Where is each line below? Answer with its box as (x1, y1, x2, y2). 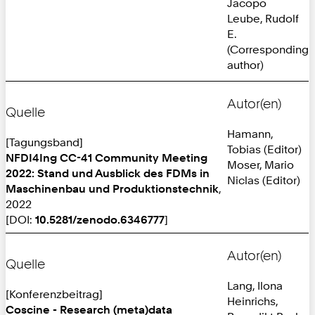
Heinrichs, (227, 293, 278, 308)
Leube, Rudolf (227, 11, 299, 25)
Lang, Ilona (227, 278, 283, 292)
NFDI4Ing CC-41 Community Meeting (6, 150, 207, 165)
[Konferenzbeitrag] (6, 286, 103, 301)
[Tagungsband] (6, 134, 83, 149)
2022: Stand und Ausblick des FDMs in (6, 165, 210, 180)
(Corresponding (227, 41, 309, 56)
